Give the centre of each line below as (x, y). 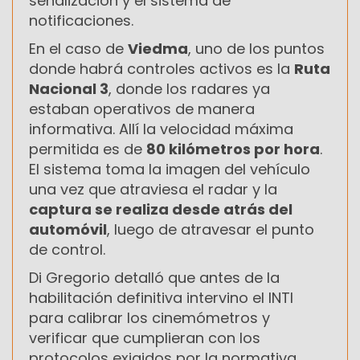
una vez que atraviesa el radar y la (153, 189)
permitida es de (88, 149)
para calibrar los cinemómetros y (149, 317)
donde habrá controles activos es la (162, 68)
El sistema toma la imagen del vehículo (170, 169)
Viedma (158, 48)
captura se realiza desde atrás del (161, 209)
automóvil (68, 229)
